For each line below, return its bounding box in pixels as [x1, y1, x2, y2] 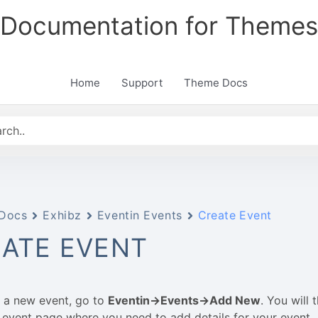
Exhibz [43, 208, 82, 222]
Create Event [197, 208, 272, 222]
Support [121, 76, 163, 89]
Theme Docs [184, 76, 248, 89]
